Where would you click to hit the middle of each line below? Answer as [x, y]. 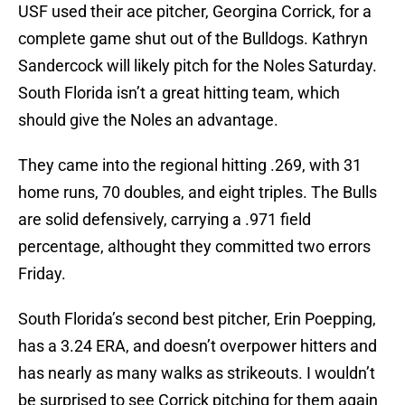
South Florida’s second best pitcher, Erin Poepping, [197, 319]
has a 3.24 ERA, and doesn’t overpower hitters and [198, 346]
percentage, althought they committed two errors [194, 247]
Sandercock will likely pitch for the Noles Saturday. [198, 66]
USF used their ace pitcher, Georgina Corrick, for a [195, 12]
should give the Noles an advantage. [148, 120]
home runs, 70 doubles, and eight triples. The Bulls [198, 193]
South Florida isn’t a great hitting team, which [179, 93]
